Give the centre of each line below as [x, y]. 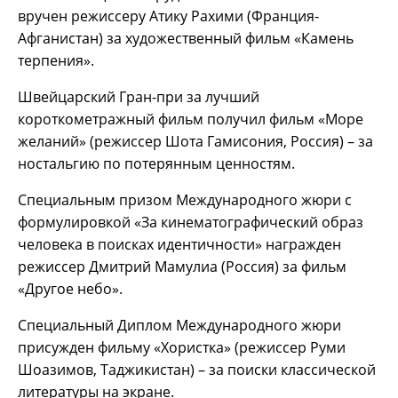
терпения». [56, 60]
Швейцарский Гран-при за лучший [139, 96]
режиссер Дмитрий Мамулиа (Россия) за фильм [182, 266]
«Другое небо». [70, 288]
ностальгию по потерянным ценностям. [156, 163]
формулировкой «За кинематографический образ [191, 222]
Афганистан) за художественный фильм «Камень [186, 38]
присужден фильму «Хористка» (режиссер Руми [182, 347]
